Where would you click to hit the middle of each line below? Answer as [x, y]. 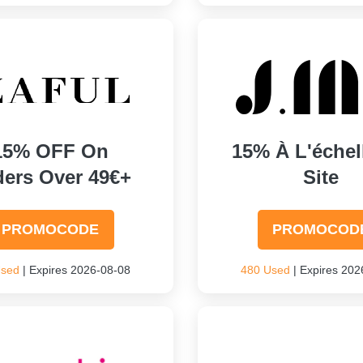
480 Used [265, 270]
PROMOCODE [51, 229]
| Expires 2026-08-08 [75, 270]
